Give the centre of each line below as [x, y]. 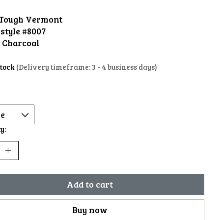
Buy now [90, 209]
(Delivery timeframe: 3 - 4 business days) [86, 67]
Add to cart [90, 184]
